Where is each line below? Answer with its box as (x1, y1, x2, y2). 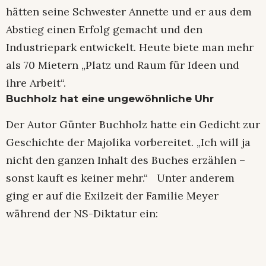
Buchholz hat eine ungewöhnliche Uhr (6, 92, 214, 104)
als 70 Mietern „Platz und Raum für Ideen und (6, 58, 239, 72)
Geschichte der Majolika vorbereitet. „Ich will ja (6, 135, 251, 150)
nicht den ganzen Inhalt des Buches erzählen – (6, 153, 245, 167)
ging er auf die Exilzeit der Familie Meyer (6, 189, 218, 203)
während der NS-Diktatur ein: (6, 207, 158, 221)
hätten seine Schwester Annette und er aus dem (6, 4, 252, 18)
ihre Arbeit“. (6, 75, 66, 90)
